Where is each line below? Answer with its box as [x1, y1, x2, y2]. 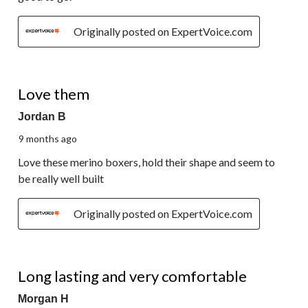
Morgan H [18, 293, 69, 305]
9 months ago [19, 133, 77, 145]
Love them [18, 85, 89, 104]
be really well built [18, 172, 104, 186]
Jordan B [18, 111, 66, 123]
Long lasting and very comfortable [18, 267, 247, 286]
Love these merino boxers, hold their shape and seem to [18, 155, 275, 169]
